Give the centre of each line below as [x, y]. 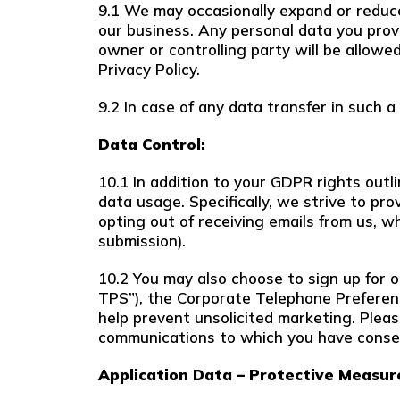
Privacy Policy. [149, 69]
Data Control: [152, 144]
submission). [142, 241]
